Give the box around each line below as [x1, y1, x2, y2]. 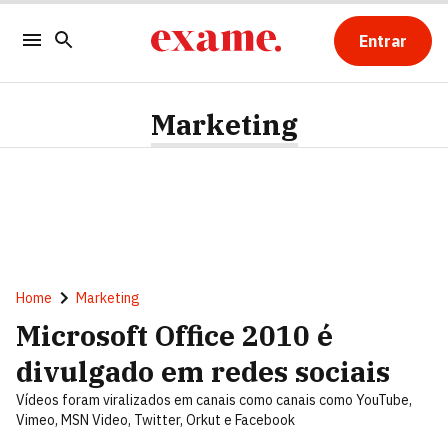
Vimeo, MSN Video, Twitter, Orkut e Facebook [16, 411, 295, 429]
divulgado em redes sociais [16, 353, 390, 390]
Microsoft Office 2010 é [16, 317, 333, 354]
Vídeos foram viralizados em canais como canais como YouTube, [16, 391, 412, 409]
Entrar [358, 31, 407, 51]
